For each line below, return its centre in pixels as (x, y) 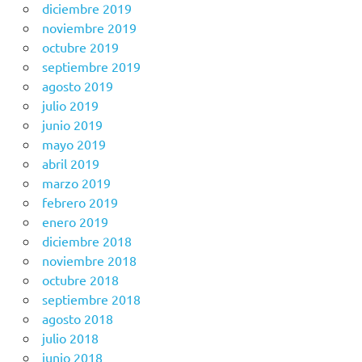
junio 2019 (72, 125)
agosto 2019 (77, 86)
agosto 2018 (77, 319)
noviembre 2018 (89, 261)
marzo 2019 (76, 183)
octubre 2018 (80, 280)
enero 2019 (75, 222)
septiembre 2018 (91, 299)
